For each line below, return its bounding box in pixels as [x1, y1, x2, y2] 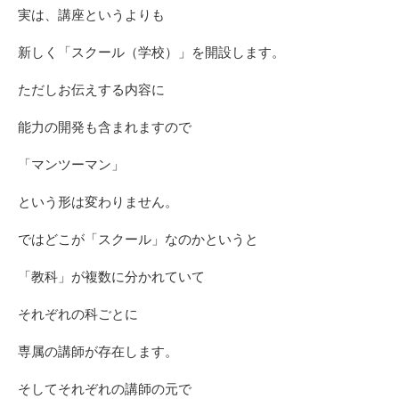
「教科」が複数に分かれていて [18, 269, 205, 284]
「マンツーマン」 [18, 157, 125, 172]
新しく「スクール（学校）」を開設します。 [18, 45, 285, 60]
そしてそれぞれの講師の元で [18, 381, 191, 396]
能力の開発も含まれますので [18, 119, 191, 134]
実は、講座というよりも [18, 7, 165, 22]
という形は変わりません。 [18, 194, 178, 209]
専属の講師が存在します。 [18, 344, 178, 359]
